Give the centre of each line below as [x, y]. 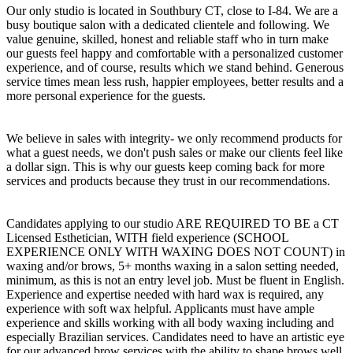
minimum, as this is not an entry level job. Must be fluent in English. [175, 280]
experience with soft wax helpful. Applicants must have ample [160, 308]
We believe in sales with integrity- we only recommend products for [174, 138]
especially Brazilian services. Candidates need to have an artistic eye [175, 336]
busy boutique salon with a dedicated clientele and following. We [168, 24]
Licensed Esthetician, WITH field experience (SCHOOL [147, 237]
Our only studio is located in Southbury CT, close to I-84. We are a [172, 10]
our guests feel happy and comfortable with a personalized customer [175, 53]
